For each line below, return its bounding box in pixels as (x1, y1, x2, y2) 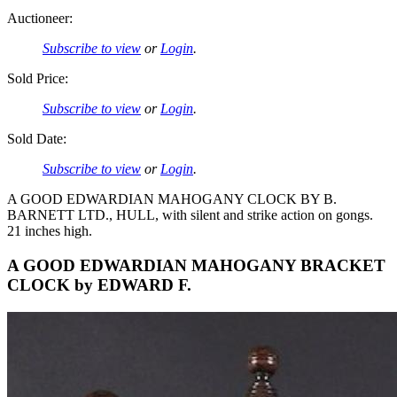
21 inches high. (7, 223, 92, 239)
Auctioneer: (7, 11, 73, 27)
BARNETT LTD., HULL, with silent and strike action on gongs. (7, 207, 373, 223)
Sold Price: (7, 71, 68, 87)
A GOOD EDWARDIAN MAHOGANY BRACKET (7, 256, 385, 276)
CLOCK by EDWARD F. (7, 276, 191, 295)
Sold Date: (7, 131, 66, 147)
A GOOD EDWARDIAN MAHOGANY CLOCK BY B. (7, 191, 337, 207)
